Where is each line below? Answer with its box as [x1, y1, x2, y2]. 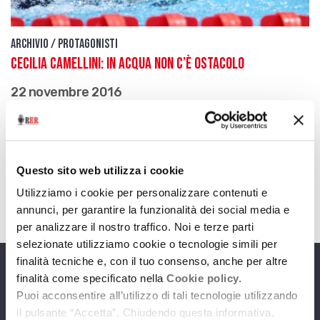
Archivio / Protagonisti [11, 36, 118, 52]
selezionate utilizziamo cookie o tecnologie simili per [16, 238, 277, 251]
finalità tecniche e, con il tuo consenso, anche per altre [16, 255, 288, 268]
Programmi [121, 273, 199, 299]
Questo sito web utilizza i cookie [16, 164, 184, 176]
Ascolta [40, 171, 79, 184]
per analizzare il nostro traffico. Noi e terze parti [16, 221, 254, 234]
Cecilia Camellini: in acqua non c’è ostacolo [11, 54, 244, 74]
